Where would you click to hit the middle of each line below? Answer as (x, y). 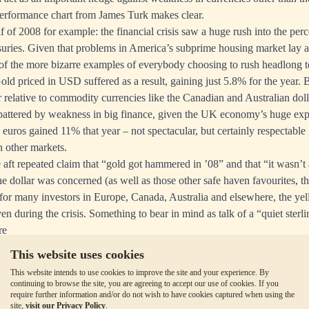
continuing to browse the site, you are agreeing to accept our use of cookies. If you (144, 283)
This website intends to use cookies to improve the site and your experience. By (140, 272)
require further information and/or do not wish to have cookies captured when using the (152, 295)
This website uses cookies (77, 255)
